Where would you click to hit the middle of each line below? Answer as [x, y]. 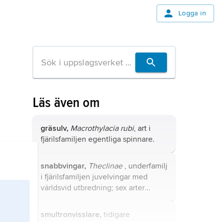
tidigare [116, 215]
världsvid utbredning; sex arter [93, 188]
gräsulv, [55, 128]
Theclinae [105, 166]
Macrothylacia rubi [102, 128]
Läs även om [66, 103]
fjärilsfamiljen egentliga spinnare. [98, 139]
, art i [142, 128]
